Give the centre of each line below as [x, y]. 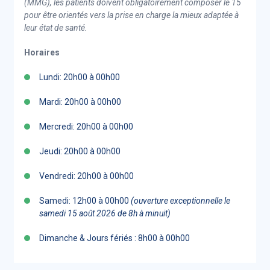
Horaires [42, 52]
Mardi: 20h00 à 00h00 [80, 102]
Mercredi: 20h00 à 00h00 [86, 127]
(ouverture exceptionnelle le [181, 201]
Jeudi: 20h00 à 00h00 [80, 151]
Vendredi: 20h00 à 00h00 [86, 176]
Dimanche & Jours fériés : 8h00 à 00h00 [115, 238]
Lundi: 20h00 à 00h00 [80, 77]
